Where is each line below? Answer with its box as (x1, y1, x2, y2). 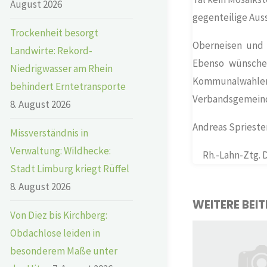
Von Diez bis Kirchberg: (10, 208, 107, 222)
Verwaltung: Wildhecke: (10, 144, 111, 157)
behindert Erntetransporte (10, 79, 126, 93)
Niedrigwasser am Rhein (10, 61, 113, 75)
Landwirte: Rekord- (10, 44, 92, 57)
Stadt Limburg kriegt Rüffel (10, 162, 129, 175)
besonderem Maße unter (10, 244, 117, 257)
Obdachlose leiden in (10, 226, 100, 240)
